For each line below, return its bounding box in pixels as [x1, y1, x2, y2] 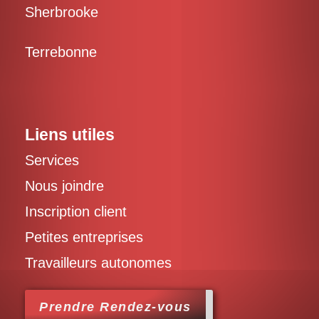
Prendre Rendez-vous [39, 299, 192, 314]
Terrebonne [25, 43, 97, 60]
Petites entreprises [25, 229, 143, 245]
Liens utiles [25, 125, 115, 144]
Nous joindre [25, 177, 104, 194]
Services [25, 152, 79, 168]
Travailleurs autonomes [25, 254, 172, 271]
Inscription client [25, 203, 127, 219]
